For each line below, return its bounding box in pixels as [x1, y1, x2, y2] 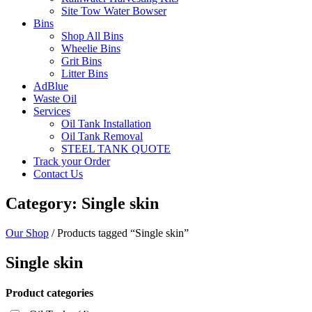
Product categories [6, 286, 93, 299]
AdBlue [33, 80, 68, 92]
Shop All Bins [61, 30, 123, 42]
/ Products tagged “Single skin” [49, 226, 189, 239]
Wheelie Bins [61, 42, 120, 54]
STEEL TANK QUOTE [61, 143, 171, 155]
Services [33, 105, 70, 117]
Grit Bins [61, 55, 102, 67]
